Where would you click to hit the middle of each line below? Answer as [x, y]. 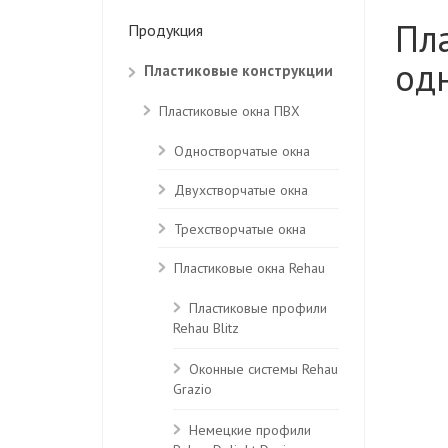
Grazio [192, 390]
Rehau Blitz [206, 329]
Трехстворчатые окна [240, 229]
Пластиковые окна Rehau [249, 268]
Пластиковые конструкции [238, 70]
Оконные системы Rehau [263, 369]
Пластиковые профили [258, 308]
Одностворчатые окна [242, 151]
